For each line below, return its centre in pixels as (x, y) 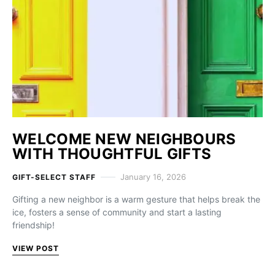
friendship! (33, 225)
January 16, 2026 (153, 177)
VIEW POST (36, 248)
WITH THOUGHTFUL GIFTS (112, 154)
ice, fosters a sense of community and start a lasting (117, 212)
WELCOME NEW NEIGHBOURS (124, 139)
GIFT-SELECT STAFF (54, 177)
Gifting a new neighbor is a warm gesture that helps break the (136, 199)
